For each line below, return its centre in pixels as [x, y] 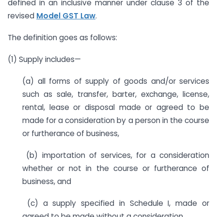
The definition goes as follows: [62, 38]
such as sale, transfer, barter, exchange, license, [116, 94]
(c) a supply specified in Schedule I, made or [116, 203]
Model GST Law [66, 16]
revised [22, 16]
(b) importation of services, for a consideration [116, 155]
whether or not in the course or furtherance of [116, 168]
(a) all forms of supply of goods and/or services [116, 81]
